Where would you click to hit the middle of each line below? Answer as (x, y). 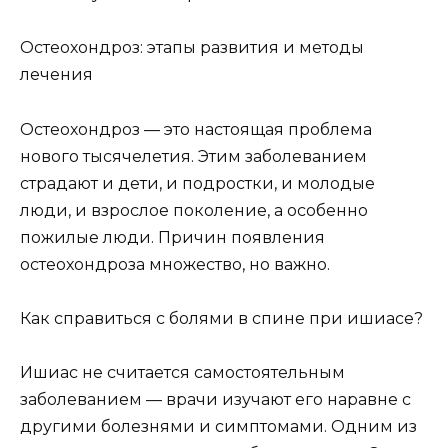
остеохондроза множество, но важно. (175, 264)
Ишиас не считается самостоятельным (182, 372)
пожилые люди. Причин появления (172, 237)
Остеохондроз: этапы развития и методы (192, 48)
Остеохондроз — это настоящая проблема (196, 129)
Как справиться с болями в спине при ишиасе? (221, 318)
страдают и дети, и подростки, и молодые (197, 183)
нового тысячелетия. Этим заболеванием (193, 156)
